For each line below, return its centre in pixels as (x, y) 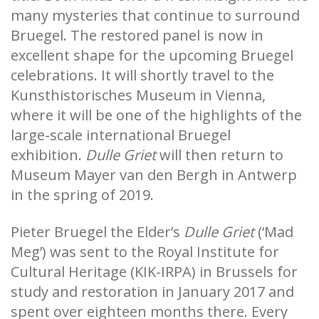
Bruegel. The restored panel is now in (137, 35)
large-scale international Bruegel (121, 135)
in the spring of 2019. (82, 194)
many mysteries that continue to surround (155, 15)
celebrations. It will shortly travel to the (142, 75)
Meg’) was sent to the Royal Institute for (145, 251)
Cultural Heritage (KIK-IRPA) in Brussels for (154, 271)
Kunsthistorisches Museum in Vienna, (138, 95)
